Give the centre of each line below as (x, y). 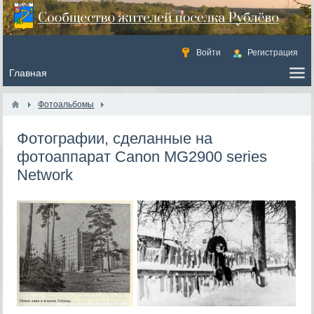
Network (45, 175)
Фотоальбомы (66, 104)
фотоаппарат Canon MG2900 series (142, 157)
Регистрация (272, 53)
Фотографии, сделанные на (115, 138)
